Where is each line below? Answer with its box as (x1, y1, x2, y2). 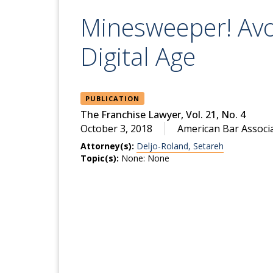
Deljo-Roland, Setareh (136, 140, 224, 152)
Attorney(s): (80, 140, 134, 152)
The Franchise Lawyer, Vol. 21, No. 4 (80, 108, 246, 122)
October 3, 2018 (80, 122, 152, 136)
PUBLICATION (85, 94, 140, 104)
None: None (121, 152, 169, 165)
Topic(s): (80, 152, 119, 165)
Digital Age (80, 40, 196, 74)
